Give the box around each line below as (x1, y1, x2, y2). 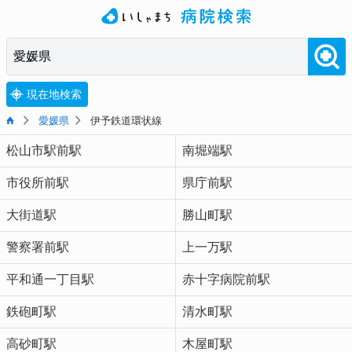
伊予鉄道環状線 (87, 115, 162, 126)
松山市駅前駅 (6, 144, 82, 157)
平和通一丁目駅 (6, 273, 94, 286)
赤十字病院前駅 (182, 273, 270, 286)
